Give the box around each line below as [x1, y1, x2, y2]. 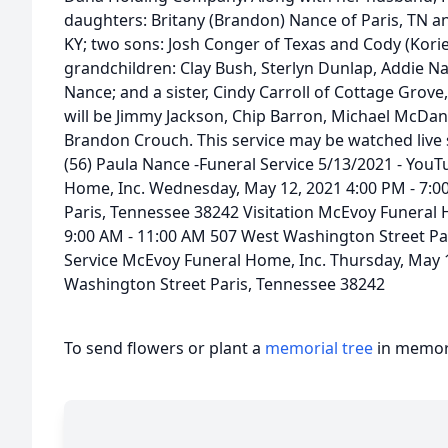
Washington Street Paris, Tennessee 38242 [64, 273, 385, 295]
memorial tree [265, 337, 373, 359]
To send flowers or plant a [64, 337, 265, 359]
